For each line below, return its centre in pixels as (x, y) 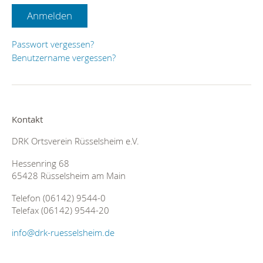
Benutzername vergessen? (64, 58)
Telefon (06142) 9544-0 (59, 198)
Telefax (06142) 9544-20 (60, 210)
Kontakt (27, 119)
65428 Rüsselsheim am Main (69, 176)
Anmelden (50, 16)
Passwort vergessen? (53, 44)
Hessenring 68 (41, 163)
